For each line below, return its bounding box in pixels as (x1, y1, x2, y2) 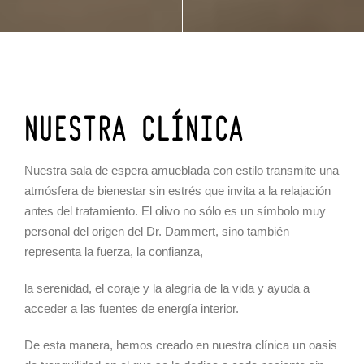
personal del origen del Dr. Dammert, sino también (24, 224, 289, 239)
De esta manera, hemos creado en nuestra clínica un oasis (24, 338, 337, 353)
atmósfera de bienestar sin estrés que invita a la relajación (24, 184, 331, 198)
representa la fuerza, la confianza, (24, 245, 203, 259)
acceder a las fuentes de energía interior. (24, 301, 239, 316)
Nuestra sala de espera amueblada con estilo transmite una (24, 163, 339, 178)
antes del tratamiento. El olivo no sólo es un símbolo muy (24, 204, 326, 219)
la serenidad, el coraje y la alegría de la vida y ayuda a (24, 281, 310, 296)
